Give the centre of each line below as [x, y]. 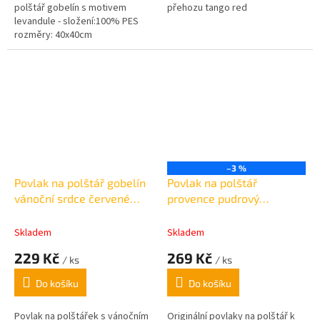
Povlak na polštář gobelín [80, 182]
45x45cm [39, 214]
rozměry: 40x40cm [53, 35]
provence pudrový [213, 198]
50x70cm [191, 214]
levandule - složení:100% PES [76, 22]
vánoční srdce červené [72, 198]
